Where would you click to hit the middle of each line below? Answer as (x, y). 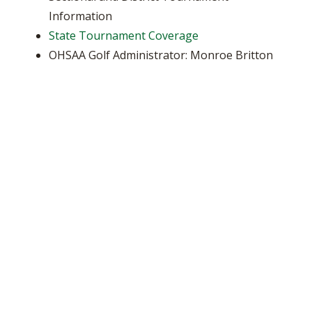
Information (80, 16)
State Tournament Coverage (124, 36)
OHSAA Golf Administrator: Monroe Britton (161, 55)
